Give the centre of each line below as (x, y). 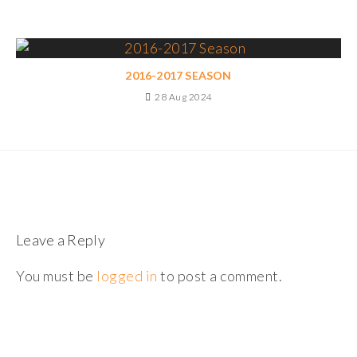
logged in (127, 276)
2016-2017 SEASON (178, 75)
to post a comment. (220, 276)
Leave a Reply (61, 240)
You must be (56, 276)
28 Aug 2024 (184, 97)
